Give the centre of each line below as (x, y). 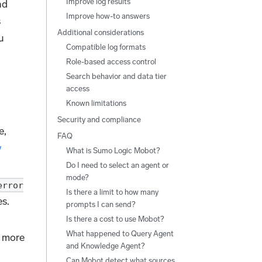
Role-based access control (111, 61)
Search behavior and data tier (116, 76)
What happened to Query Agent (120, 233)
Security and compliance (99, 119)
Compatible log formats (106, 47)
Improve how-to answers (108, 16)
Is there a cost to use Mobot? (115, 219)
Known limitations (96, 103)
